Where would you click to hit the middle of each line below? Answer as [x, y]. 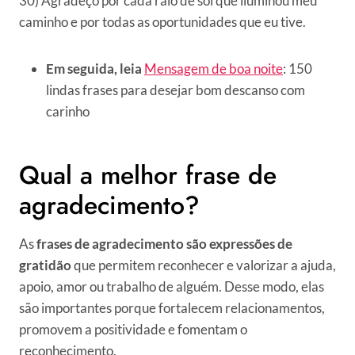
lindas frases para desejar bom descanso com [176, 90]
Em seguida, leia [94, 69]
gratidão [46, 265]
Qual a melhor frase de [148, 176]
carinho [68, 112]
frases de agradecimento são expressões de [163, 244]
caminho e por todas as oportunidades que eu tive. [162, 22]
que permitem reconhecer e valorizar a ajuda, [205, 265]
